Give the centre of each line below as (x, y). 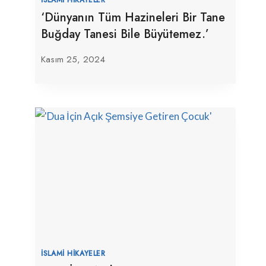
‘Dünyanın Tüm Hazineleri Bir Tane (133, 17)
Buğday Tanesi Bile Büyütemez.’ (125, 34)
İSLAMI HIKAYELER (73, 253)
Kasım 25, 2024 (73, 59)
